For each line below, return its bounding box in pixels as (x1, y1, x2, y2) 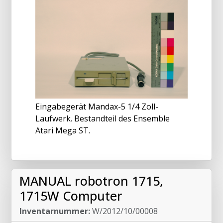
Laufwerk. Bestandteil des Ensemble (35, 113, 170, 124)
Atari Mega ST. (35, 125, 90, 136)
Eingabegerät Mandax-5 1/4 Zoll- (35, 101, 158, 112)
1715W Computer (19, 187, 122, 205)
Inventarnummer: (19, 206, 90, 217)
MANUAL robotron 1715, (19, 172, 163, 190)
